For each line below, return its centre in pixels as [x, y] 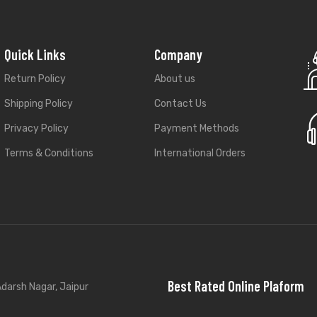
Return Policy [35, 79]
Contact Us [180, 104]
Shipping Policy [38, 104]
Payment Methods [196, 129]
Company [178, 55]
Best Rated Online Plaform [236, 286]
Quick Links [35, 55]
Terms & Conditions [48, 154]
